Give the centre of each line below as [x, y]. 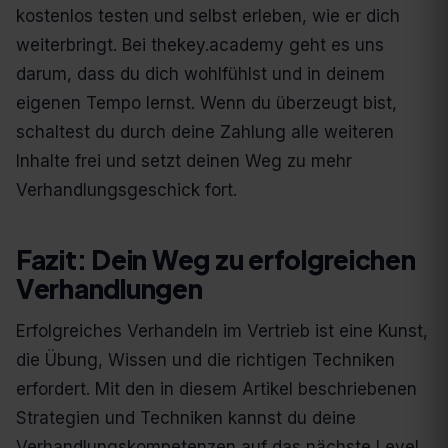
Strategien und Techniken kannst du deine [186, 418]
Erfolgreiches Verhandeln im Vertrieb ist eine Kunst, [222, 331]
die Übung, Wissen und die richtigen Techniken [205, 360]
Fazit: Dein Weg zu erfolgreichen [216, 260]
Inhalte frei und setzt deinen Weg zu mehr [184, 161]
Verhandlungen [109, 289]
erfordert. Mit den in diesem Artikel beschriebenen [216, 389]
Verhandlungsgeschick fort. [126, 190]
